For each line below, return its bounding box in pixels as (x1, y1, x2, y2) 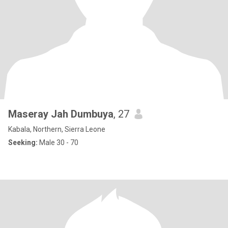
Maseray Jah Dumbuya (8, 108, 113, 120)
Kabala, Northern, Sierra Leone (8, 125, 105, 133)
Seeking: (8, 138, 38, 147)
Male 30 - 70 (38, 138, 78, 147)
